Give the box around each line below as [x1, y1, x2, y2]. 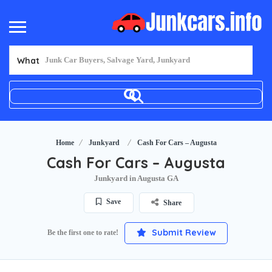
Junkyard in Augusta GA [93, 173, 178, 183]
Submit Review [149, 226, 216, 238]
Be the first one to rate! [47, 228, 118, 237]
